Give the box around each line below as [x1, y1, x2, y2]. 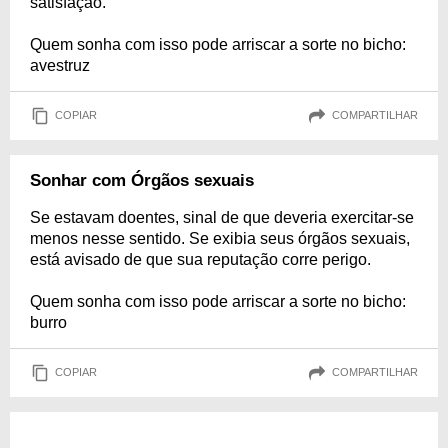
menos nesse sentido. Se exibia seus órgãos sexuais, [30, 229, 410, 247]
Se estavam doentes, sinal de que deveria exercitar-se [30, 208, 414, 226]
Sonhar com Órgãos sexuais [30, 170, 254, 190]
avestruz [30, 56, 90, 74]
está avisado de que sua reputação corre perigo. [30, 250, 371, 268]
